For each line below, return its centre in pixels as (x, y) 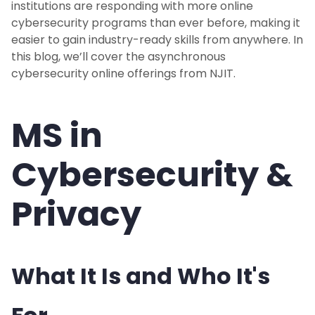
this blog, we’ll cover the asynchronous (118, 57)
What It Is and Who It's (141, 276)
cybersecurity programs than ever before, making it (156, 23)
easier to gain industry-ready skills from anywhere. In (157, 40)
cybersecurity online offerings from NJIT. (123, 74)
